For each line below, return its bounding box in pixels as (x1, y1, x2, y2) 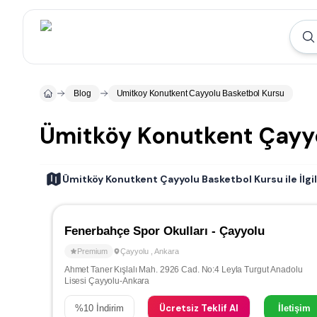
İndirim (93, 302, 124, 313)
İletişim (277, 302, 311, 313)
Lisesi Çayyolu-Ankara (64, 276, 150, 286)
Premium (76, 247, 108, 255)
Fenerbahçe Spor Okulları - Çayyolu (64, 224, 265, 238)
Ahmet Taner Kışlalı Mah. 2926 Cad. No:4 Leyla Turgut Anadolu (64, 265, 303, 275)
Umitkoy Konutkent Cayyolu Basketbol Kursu (116, 88, 284, 98)
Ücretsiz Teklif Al (159, 301, 239, 314)
